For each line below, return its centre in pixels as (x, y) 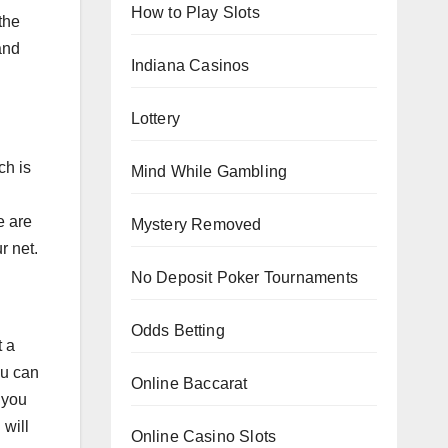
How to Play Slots (195, 12)
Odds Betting (177, 330)
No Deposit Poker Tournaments (244, 277)
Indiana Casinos (190, 65)
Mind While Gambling (209, 171)
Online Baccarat (189, 383)
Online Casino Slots (203, 436)
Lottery (155, 118)
